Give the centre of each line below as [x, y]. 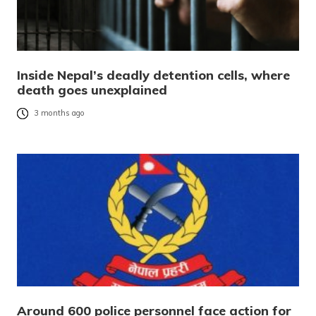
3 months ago [59, 113]
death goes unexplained [92, 90]
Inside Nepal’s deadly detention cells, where [153, 75]
